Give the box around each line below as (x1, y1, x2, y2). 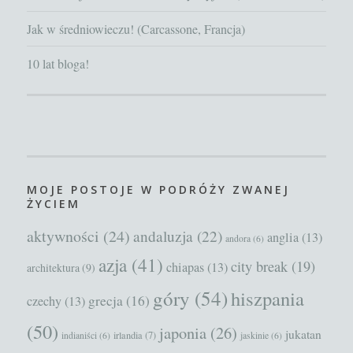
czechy (27, 292, 62, 310)
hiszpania (231, 285, 305, 312)
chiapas (166, 258, 205, 277)
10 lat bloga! (27, 55, 90, 72)
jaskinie (240, 329, 269, 342)
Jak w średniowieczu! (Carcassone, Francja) (27, 20, 246, 37)
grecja (88, 292, 124, 310)
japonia (159, 322, 207, 344)
